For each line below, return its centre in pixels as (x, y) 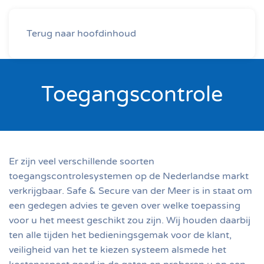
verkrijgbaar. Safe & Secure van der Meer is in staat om (131, 191)
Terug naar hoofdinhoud (81, 34)
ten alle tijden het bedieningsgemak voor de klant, (120, 235)
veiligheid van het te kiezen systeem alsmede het (118, 250)
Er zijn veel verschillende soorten (82, 161)
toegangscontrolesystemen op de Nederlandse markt (129, 176)
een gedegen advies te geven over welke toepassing (125, 206)
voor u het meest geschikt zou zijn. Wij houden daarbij (130, 220)
